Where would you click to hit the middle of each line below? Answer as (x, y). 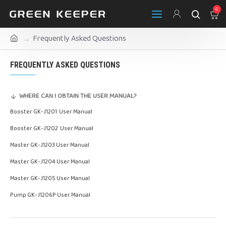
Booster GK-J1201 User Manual (52, 112)
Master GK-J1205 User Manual (50, 178)
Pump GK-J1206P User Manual (50, 195)
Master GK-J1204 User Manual (50, 162)
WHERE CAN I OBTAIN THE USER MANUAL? (78, 96)
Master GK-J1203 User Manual (50, 145)
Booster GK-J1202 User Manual (52, 128)
